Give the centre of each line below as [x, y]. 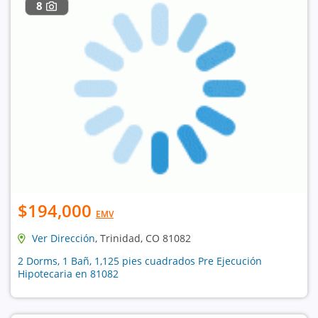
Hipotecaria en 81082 [68, 273]
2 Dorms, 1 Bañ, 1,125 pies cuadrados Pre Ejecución [140, 261]
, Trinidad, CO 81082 [143, 238]
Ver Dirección [64, 238]
